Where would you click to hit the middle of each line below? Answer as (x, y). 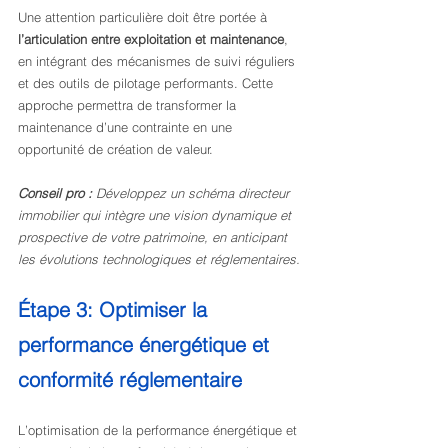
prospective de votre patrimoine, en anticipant (154, 237)
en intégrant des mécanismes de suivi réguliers (158, 61)
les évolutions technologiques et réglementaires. (159, 259)
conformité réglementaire (130, 379)
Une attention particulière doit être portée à (144, 17)
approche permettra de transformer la (129, 105)
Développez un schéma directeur (194, 193)
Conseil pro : (55, 193)
